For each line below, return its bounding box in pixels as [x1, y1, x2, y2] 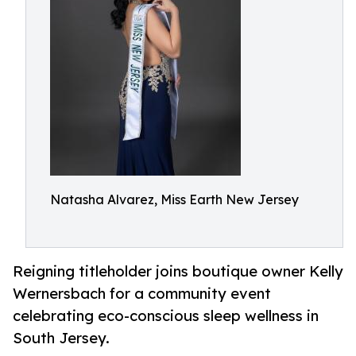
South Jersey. [13, 329, 110, 347]
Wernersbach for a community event [13, 284, 271, 303]
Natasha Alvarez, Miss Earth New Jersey [50, 192, 299, 207]
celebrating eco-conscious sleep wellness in [13, 307, 319, 325]
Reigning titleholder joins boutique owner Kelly [13, 262, 343, 281]
